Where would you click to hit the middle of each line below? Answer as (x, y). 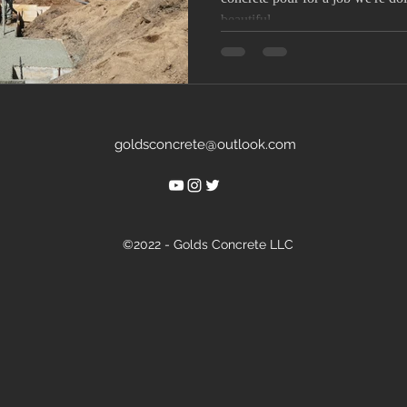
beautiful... (251, 20)
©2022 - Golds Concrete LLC (208, 244)
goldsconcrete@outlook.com (205, 144)
